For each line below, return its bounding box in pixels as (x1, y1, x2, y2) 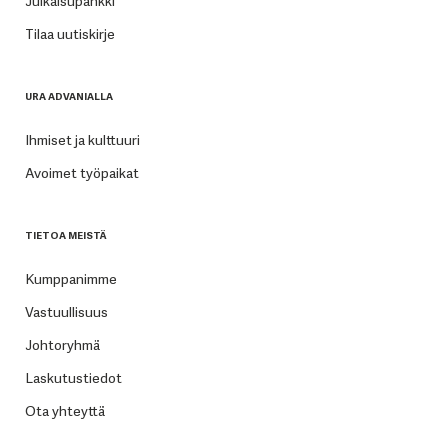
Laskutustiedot (24, 368, 122, 387)
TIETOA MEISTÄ (24, 228, 107, 242)
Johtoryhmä (24, 335, 100, 354)
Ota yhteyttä (24, 401, 105, 420)
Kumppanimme (24, 269, 117, 288)
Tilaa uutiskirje (24, 24, 115, 43)
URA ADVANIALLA (24, 89, 113, 103)
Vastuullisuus (24, 302, 108, 321)
